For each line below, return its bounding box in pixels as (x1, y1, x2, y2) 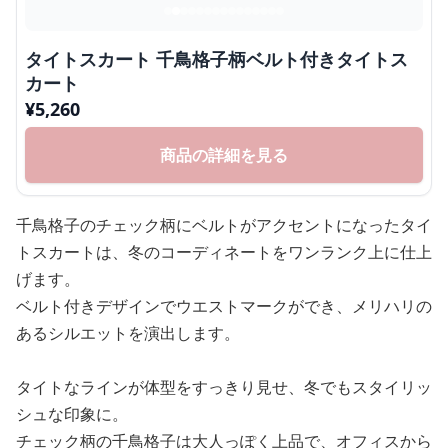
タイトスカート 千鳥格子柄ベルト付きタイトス (25, 47, 408, 71)
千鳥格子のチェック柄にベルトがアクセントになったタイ (16, 214, 432, 236)
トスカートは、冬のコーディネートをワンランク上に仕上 (16, 241, 432, 263)
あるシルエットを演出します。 (16, 322, 240, 344)
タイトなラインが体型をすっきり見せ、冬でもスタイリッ (16, 376, 432, 398)
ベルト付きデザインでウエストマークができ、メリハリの (16, 295, 432, 317)
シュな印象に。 (16, 403, 128, 425)
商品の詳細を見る (160, 144, 288, 166)
